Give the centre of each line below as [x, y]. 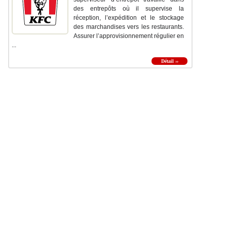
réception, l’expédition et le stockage [129, 18]
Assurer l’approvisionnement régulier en [129, 36]
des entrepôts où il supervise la [129, 9]
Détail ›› [169, 61]
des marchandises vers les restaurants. [129, 27]
